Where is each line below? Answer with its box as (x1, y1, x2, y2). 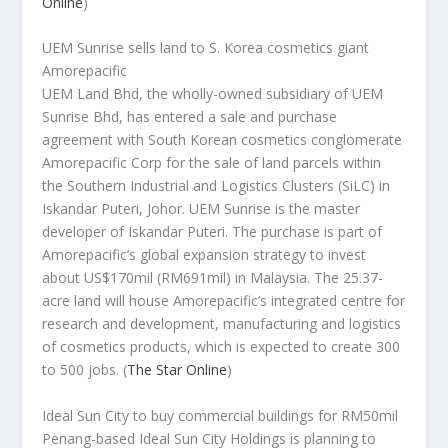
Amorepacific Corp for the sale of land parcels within (42, 153, 382, 173)
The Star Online (127, 360, 228, 380)
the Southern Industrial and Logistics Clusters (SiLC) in (42, 176, 391, 196)
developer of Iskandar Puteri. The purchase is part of (42, 222, 383, 242)
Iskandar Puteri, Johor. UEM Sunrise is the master (42, 199, 361, 219)
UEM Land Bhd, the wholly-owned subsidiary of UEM (42, 84, 384, 104)
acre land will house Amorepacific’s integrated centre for (42, 291, 406, 311)
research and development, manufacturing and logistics (42, 314, 402, 334)
